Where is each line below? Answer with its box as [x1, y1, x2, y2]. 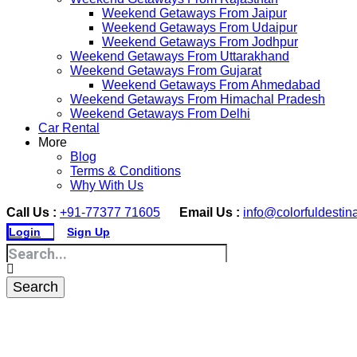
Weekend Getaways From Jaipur [102, 6, 287, 20]
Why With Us [70, 178, 143, 192]
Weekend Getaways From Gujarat [70, 64, 261, 77]
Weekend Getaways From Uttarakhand [70, 49, 289, 63]
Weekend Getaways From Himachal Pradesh [70, 92, 325, 106]
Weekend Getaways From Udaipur [102, 21, 297, 34]
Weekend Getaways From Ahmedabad [102, 78, 320, 92]
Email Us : [179, 206, 240, 219]
